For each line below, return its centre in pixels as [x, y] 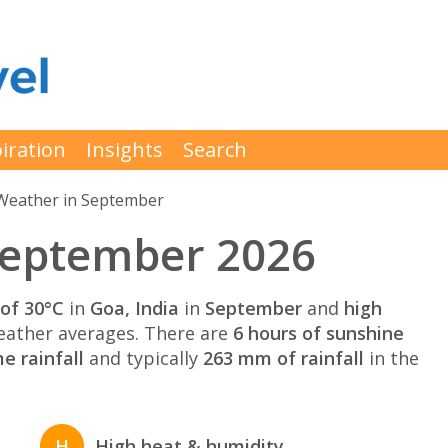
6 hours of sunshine [318, 332]
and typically [143, 357]
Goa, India [134, 307]
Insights [124, 149]
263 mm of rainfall [283, 357]
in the [391, 357]
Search [215, 149]
